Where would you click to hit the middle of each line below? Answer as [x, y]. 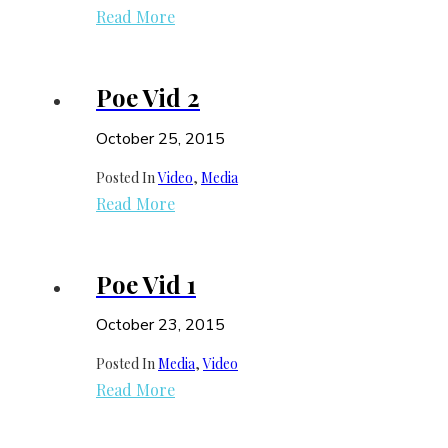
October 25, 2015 [160, 138]
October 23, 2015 [160, 324]
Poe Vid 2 [148, 97]
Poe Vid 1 [146, 283]
